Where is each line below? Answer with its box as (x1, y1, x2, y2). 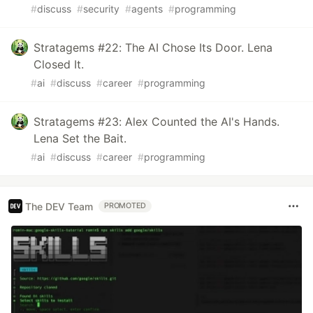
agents (131, 3, 163, 15)
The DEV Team (25, 200, 93, 212)
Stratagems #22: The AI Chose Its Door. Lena (34, 41, 272, 54)
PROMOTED (104, 201, 147, 210)
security (83, 3, 119, 15)
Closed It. (34, 57, 84, 71)
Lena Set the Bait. (34, 131, 126, 145)
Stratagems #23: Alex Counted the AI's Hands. (34, 115, 279, 129)
